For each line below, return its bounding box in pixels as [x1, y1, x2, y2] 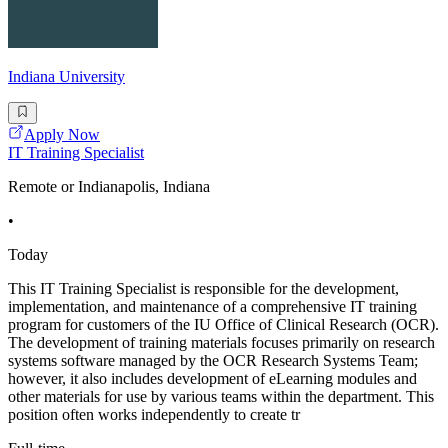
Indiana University [8, 67, 125, 85]
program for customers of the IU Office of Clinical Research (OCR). [8, 316, 439, 334]
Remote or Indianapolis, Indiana [8, 178, 210, 196]
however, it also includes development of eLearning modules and [8, 370, 417, 388]
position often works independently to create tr [8, 406, 300, 424]
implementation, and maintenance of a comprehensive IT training [8, 298, 417, 316]
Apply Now [24, 126, 100, 144]
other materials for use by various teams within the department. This [8, 388, 434, 406]
